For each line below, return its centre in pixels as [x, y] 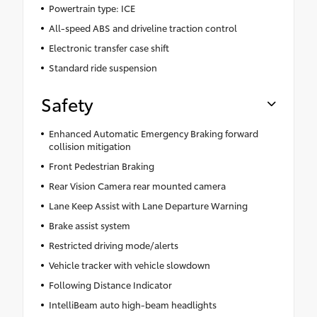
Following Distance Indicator [110, 284]
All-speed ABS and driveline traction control [143, 27]
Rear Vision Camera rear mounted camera [137, 185]
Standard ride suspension [103, 67]
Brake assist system [89, 225]
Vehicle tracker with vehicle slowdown [129, 264]
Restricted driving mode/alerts [113, 244]
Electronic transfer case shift [109, 47]
